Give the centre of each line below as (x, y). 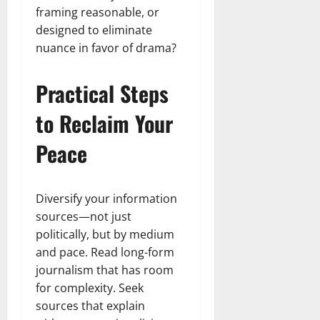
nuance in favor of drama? (106, 47)
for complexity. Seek (90, 287)
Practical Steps (102, 93)
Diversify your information (106, 198)
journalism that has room (105, 270)
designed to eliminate (94, 30)
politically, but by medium (105, 234)
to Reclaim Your (104, 123)
